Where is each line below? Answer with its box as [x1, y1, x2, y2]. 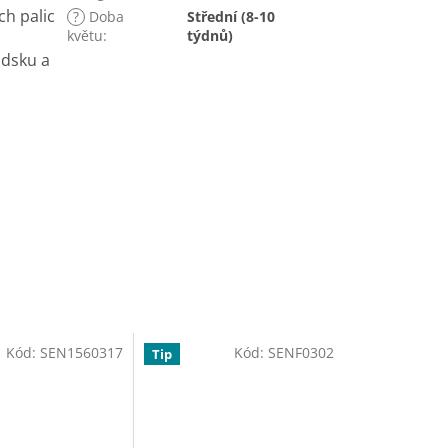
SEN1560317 [40, 342, 124, 362]
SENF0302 [268, 342, 334, 362]
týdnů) [187, 25, 234, 45]
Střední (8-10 [187, 6, 276, 26]
